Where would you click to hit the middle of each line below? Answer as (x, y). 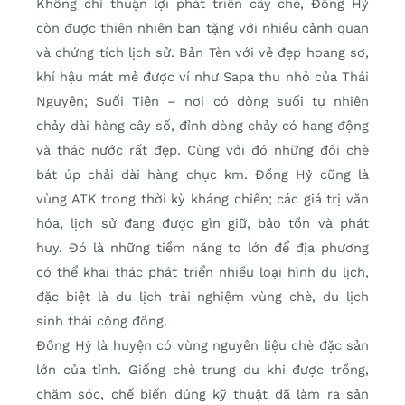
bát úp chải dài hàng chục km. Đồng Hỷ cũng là (202, 175)
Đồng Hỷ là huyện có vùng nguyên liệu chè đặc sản (202, 346)
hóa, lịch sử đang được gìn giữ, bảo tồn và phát (202, 224)
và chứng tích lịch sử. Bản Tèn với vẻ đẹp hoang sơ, (202, 53)
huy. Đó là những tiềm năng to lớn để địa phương (202, 248)
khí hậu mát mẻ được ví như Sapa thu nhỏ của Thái (202, 77)
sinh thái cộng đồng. (102, 321)
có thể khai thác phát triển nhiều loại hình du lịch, (202, 273)
